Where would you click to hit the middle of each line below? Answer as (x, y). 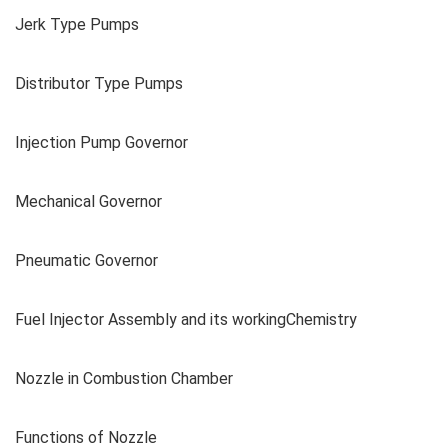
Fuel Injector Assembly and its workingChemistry (186, 319)
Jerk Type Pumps (77, 24)
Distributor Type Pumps (99, 83)
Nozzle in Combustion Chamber (124, 378)
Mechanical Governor (88, 201)
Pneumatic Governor (86, 260)
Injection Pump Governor (101, 142)
